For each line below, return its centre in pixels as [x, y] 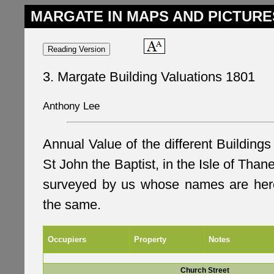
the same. [72, 205]
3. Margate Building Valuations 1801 [149, 77]
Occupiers [67, 240]
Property [150, 240]
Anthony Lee [71, 106]
